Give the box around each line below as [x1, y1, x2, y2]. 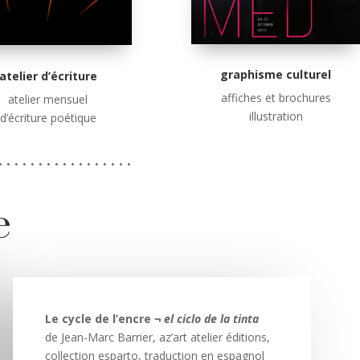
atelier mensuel [8, 91, 88, 107]
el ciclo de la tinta [160, 311, 259, 327]
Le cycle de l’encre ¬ [44, 311, 161, 327]
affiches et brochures [220, 90, 331, 106]
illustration [248, 108, 303, 125]
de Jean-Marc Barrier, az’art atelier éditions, [44, 329, 270, 346]
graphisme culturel [220, 67, 332, 83]
